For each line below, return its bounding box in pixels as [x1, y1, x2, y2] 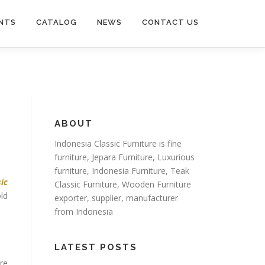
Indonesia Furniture [92, 165, 166, 176]
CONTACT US [142, 18, 199, 27]
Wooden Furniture [122, 179, 192, 190]
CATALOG [36, 18, 77, 27]
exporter [54, 192, 88, 203]
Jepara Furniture [92, 151, 153, 163]
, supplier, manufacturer [87, 192, 179, 203]
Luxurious [157, 151, 195, 163]
